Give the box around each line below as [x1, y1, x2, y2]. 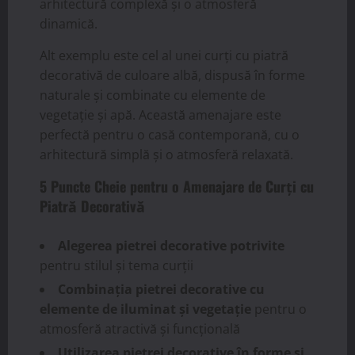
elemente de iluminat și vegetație [40, 300, 251, 318]
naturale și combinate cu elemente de [40, 86, 265, 104]
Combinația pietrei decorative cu [58, 280, 265, 298]
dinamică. [40, 14, 97, 32]
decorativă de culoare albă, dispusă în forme [40, 66, 305, 84]
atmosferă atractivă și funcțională [40, 319, 240, 338]
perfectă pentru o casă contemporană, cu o [40, 125, 300, 143]
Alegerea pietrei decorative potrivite [58, 236, 284, 254]
